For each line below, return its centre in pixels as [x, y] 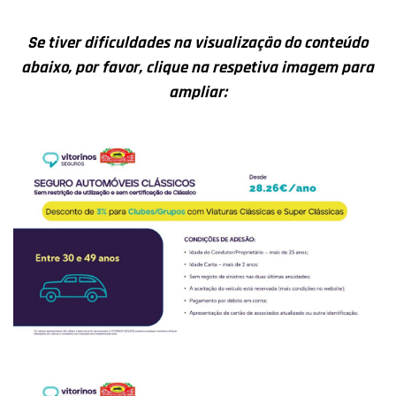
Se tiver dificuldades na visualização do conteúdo [198, 43]
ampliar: [198, 93]
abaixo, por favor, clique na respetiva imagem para [198, 68]
